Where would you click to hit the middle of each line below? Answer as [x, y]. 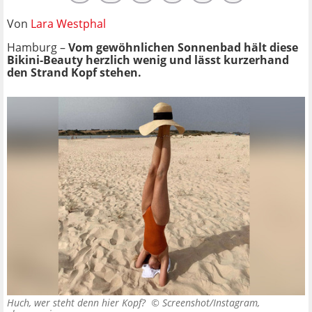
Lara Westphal [68, 23]
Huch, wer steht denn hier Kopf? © [85, 303]
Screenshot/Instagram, [211, 303]
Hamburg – [38, 47]
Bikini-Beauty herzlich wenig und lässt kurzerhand [148, 60]
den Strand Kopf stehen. [76, 72]
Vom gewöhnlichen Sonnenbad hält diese [183, 47]
